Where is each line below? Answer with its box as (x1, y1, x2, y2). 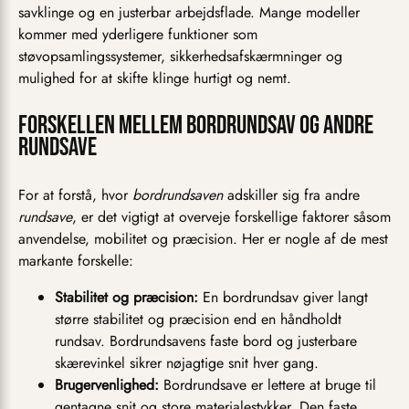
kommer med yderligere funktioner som (18, 24, 257, 46)
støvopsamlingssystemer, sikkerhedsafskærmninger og (18, 46, 342, 68)
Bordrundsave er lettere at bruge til (159, 374, 376, 396)
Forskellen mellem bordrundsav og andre (18, 110, 373, 142)
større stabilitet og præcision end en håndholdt (55, 309, 341, 330)
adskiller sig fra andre (223, 184, 360, 206)
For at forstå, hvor (18, 184, 132, 206)
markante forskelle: (18, 250, 133, 272)
